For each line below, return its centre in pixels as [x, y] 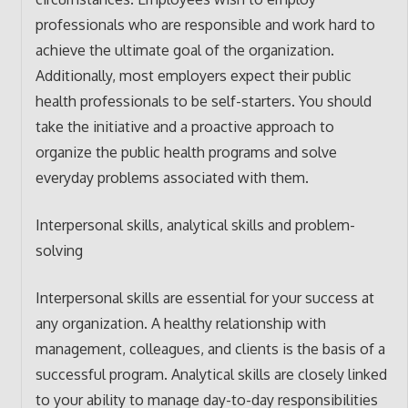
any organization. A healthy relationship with [180, 323]
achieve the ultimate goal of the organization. [184, 50]
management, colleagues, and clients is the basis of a [210, 348]
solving [59, 250]
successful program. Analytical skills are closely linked [211, 374]
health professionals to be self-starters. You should [203, 101]
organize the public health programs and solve [186, 152]
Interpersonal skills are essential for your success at [204, 297]
